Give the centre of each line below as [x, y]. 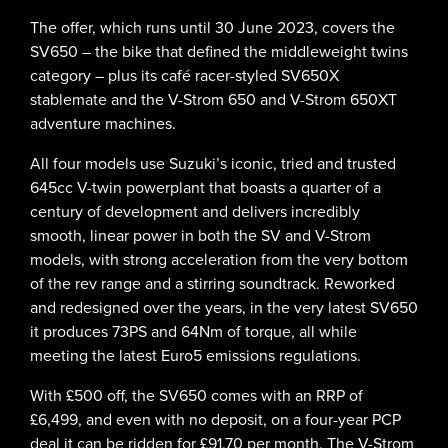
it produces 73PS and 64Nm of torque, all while [193, 332]
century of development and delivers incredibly [195, 212]
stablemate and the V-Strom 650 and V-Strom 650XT [213, 100]
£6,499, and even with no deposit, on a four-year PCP [215, 420]
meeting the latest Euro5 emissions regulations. [195, 356]
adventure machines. [103, 124]
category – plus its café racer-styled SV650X [184, 76]
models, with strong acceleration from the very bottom [219, 260]
